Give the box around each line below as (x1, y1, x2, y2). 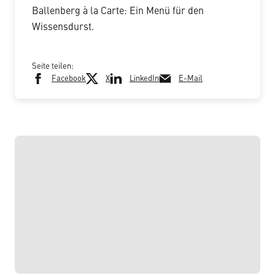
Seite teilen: (32, 62, 74, 71)
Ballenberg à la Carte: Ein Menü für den (32, 6, 204, 17)
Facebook (52, 74, 86, 83)
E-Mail (179, 74, 203, 83)
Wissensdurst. (32, 22, 94, 33)
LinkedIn (130, 74, 159, 83)
